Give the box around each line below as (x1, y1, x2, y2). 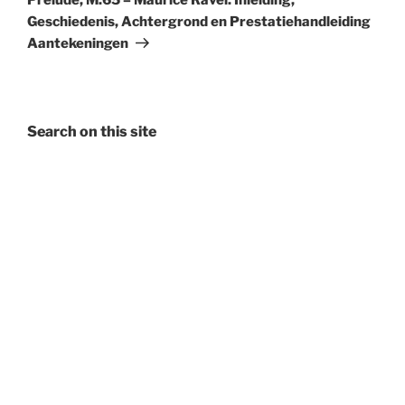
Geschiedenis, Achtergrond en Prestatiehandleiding (27, 13, 371, 30)
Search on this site (27, 122, 156, 140)
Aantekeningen (27, 34, 128, 52)
